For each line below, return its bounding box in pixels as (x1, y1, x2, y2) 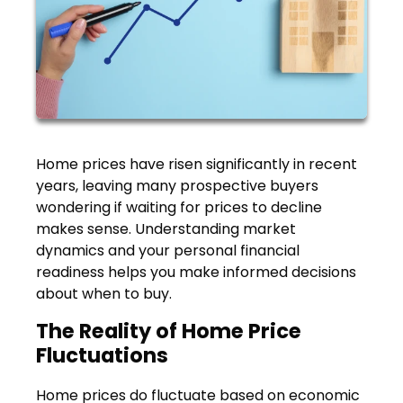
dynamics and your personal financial (36, 239, 300, 261)
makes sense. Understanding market (36, 218, 296, 239)
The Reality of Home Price (36, 316, 301, 345)
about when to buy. (36, 282, 172, 304)
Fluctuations (36, 340, 168, 370)
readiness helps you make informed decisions (36, 261, 356, 282)
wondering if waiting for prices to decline (36, 196, 322, 218)
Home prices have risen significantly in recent (36, 153, 357, 175)
